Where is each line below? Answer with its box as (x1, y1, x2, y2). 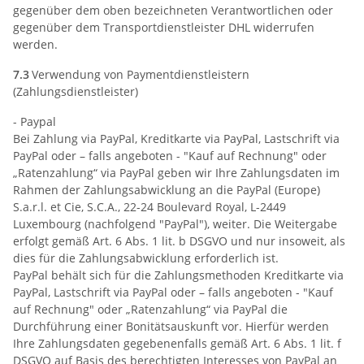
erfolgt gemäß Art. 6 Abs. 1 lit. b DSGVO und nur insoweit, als (13, 232, 345, 249)
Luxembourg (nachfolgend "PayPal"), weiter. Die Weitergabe (13, 215, 337, 232)
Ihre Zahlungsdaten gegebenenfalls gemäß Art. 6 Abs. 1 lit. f (13, 335, 341, 351)
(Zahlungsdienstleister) (13, 83, 138, 99)
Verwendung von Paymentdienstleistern (29, 66, 249, 82)
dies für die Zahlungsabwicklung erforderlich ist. (13, 249, 279, 266)
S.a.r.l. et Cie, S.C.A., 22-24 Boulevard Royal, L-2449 (13, 198, 286, 214)
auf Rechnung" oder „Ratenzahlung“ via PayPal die (13, 301, 288, 317)
